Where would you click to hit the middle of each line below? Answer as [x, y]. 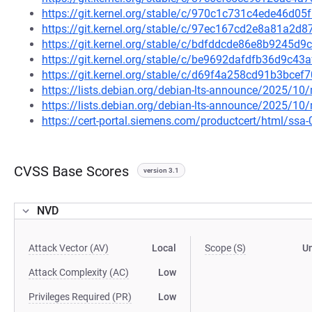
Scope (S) [226, 248]
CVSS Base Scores [71, 171]
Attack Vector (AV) [69, 248]
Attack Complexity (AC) [79, 272]
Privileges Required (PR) [80, 297]
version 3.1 [161, 170]
